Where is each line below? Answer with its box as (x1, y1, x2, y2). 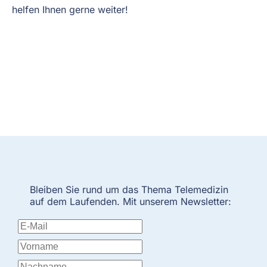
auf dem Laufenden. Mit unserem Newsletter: (30, 195, 231, 207)
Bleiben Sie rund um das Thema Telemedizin (30, 183, 228, 195)
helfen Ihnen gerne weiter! (12, 3, 128, 15)
